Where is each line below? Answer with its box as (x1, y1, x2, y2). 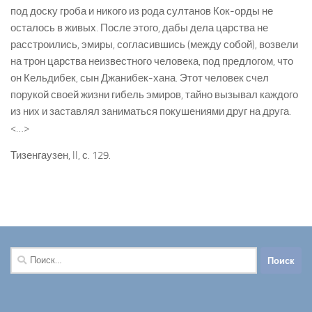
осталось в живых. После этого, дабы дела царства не (10, 22, 268, 35)
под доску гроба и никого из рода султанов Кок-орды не (10, 5, 273, 18)
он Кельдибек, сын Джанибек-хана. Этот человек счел (10, 72, 269, 85)
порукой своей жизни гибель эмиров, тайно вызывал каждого (10, 88, 298, 102)
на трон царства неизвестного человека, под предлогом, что (10, 55, 293, 68)
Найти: (10, 249, 41, 262)
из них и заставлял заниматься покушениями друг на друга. (10, 105, 291, 118)
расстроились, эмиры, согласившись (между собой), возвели (10, 38, 298, 52)
